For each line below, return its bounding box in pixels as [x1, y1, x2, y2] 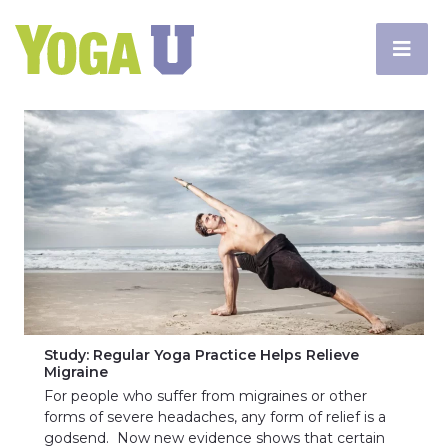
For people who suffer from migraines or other [44, 387, 367, 405]
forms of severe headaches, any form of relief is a [44, 408, 386, 426]
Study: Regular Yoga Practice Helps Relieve [44, 346, 359, 364]
